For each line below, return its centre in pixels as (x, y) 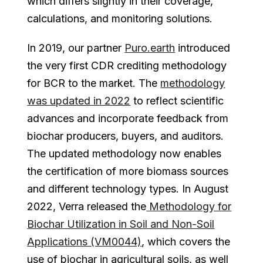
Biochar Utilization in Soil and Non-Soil (121, 224)
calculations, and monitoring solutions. (120, 18)
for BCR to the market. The (94, 83)
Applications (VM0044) (85, 241)
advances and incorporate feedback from (128, 118)
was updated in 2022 (79, 100)
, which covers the (186, 241)
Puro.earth (150, 48)
